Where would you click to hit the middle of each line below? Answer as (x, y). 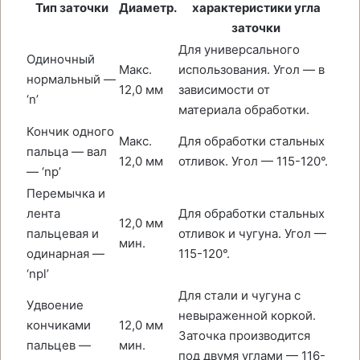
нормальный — (71, 79)
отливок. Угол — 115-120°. (253, 161)
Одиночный (61, 59)
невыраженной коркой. (247, 315)
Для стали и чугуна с (239, 295)
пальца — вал (67, 151)
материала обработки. (244, 110)
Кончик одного (70, 131)
